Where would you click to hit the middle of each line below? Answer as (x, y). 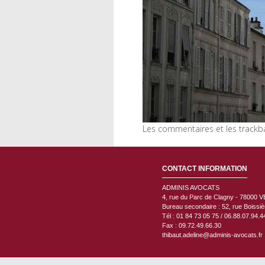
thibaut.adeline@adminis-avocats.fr (212, 235)
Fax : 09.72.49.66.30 (192, 226)
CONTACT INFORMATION (205, 169)
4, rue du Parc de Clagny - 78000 (211, 197)
